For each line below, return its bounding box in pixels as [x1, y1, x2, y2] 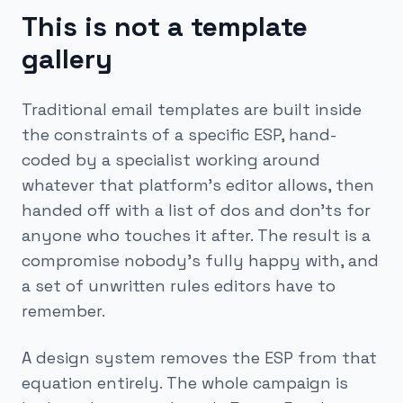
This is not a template [22, 9, 308, 44]
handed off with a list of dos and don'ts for [22, 200, 371, 220]
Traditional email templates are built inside [22, 99, 362, 120]
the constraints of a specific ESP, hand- [22, 124, 336, 145]
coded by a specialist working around [22, 149, 320, 170]
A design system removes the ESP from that [22, 347, 377, 368]
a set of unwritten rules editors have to [22, 275, 336, 296]
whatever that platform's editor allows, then [22, 175, 374, 195]
